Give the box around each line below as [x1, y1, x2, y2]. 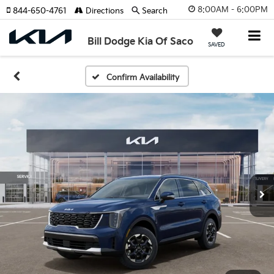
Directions [83, 6, 124, 16]
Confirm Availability [106, 73, 179, 83]
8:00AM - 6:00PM [198, 4, 268, 15]
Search [142, 6, 168, 16]
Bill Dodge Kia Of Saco [87, 36, 194, 48]
